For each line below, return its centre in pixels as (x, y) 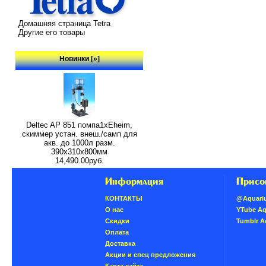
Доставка (120, 244)
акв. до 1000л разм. (79, 142)
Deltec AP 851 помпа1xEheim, (80, 125)
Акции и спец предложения (150, 255)
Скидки (117, 221)
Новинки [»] (79, 58)
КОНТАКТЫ (123, 199)
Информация (134, 181)
